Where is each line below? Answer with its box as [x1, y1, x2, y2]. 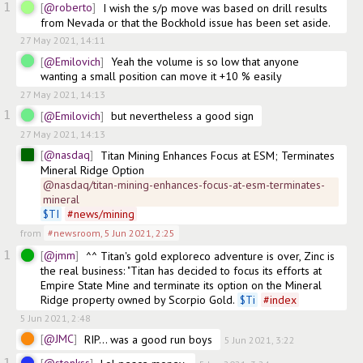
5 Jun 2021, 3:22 [224, 334, 295, 347]
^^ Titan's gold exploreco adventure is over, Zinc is [86, 248, 335, 263]
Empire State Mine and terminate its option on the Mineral [41, 277, 322, 293]
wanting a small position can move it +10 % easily [41, 69, 282, 84]
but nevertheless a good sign [111, 109, 254, 123]
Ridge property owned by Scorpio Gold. [41, 292, 237, 307]
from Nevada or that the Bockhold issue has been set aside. [41, 15, 331, 30]
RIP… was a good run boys [84, 331, 212, 347]
